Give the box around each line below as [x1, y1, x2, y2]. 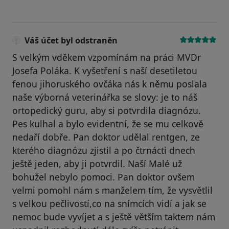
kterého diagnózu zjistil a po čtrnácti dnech [12, 144, 195, 157]
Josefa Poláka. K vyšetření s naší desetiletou [12, 64, 197, 77]
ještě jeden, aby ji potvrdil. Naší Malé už [12, 157, 182, 170]
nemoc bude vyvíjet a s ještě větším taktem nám [12, 211, 215, 223]
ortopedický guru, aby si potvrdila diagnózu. [12, 104, 201, 117]
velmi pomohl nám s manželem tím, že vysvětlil [12, 184, 213, 197]
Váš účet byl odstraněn [25, 35, 118, 47]
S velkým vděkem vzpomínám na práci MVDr [12, 51, 201, 64]
